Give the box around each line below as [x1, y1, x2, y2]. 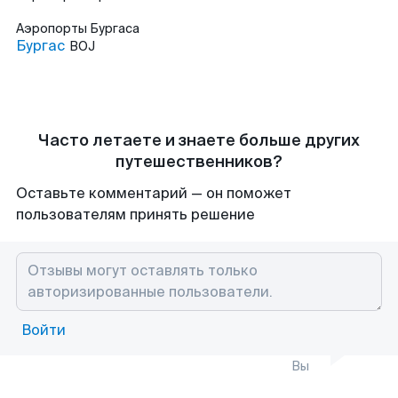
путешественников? [115, 151, 283, 172]
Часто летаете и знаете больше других [38, 130, 360, 151]
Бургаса [90, 20, 139, 36]
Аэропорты [16, 20, 90, 36]
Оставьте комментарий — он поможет [16, 184, 291, 203]
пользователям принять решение [16, 205, 255, 224]
